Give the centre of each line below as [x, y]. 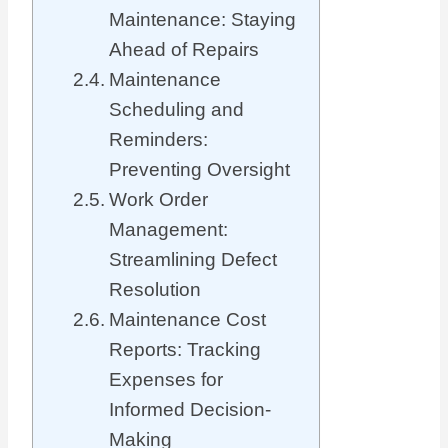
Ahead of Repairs [183, 50]
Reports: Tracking [184, 350]
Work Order [158, 200]
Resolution [154, 290]
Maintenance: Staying [202, 20]
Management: [168, 230]
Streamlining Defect [192, 260]
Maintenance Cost [187, 320]
